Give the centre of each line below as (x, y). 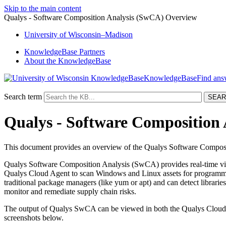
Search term (23, 97)
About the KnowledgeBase (68, 61)
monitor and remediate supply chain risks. (70, 191)
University (42, 35)
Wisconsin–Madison (99, 35)
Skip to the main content (43, 8)
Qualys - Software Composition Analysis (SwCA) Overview (101, 17)
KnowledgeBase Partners (65, 52)
